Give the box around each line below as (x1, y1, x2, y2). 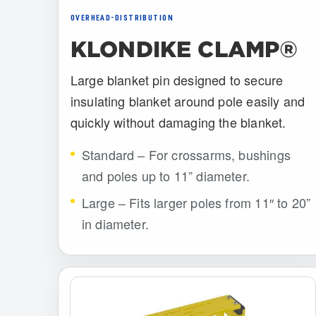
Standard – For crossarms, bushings (81, 145, 291, 164)
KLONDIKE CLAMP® (70, 37, 298, 61)
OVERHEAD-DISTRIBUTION (70, 14, 174, 23)
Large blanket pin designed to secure (70, 71, 284, 90)
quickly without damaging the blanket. (70, 113, 286, 132)
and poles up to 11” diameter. (81, 166, 250, 186)
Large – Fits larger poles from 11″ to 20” (81, 193, 311, 212)
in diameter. (81, 214, 149, 233)
